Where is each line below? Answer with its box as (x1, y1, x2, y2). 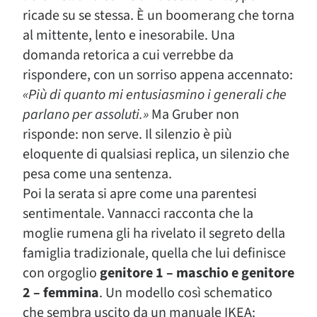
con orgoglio (23, 263, 100, 283)
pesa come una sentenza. (23, 163, 172, 184)
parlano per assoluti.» (23, 104, 149, 125)
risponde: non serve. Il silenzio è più (23, 124, 232, 144)
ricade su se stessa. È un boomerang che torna (23, 5, 294, 25)
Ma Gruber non (149, 104, 239, 125)
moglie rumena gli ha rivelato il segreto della (23, 223, 285, 243)
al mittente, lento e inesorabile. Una (23, 25, 235, 45)
